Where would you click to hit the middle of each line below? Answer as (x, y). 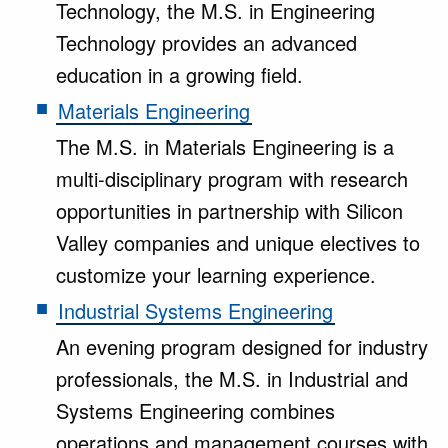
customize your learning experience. (216, 274)
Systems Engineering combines (195, 410)
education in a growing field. (179, 74)
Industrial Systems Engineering (195, 310)
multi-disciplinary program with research (232, 178)
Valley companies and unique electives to (238, 242)
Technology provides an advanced (206, 42)
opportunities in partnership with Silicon (229, 210)
